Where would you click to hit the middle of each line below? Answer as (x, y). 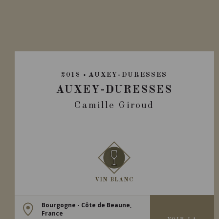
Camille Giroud (114, 106)
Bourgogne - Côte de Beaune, (87, 205)
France (52, 213)
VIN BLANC (114, 180)
